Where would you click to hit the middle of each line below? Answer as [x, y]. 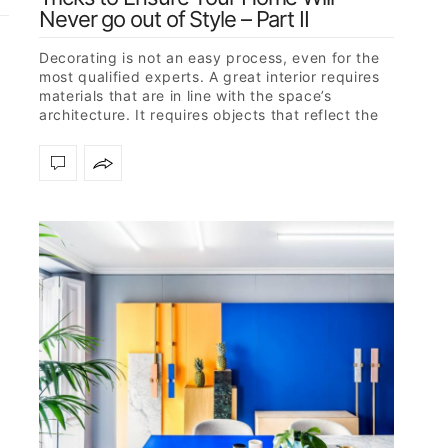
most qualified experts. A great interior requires [209, 77]
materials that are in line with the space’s [185, 96]
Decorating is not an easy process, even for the [209, 58]
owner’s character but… [123, 134]
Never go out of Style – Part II [174, 19]
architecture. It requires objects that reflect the [209, 115]
